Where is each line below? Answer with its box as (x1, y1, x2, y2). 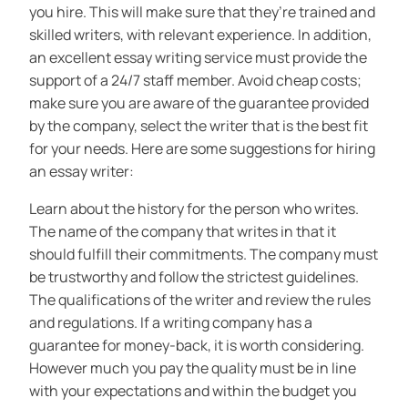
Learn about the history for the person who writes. (29, 199, 359, 219)
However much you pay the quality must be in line (29, 358, 356, 379)
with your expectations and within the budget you (29, 381, 357, 402)
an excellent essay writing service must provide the (29, 47, 367, 68)
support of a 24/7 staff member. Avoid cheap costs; (29, 70, 362, 91)
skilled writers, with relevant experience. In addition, (29, 25, 372, 46)
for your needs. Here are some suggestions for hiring (29, 138, 375, 159)
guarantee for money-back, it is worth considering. (29, 335, 364, 356)
